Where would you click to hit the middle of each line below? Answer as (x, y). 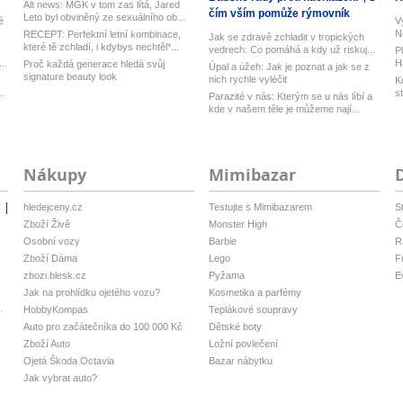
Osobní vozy (51, 241)
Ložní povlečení (244, 344)
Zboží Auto (46, 344)
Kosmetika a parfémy (255, 292)
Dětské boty (236, 327)
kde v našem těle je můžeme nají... (285, 109)
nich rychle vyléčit (248, 79)
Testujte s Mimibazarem (261, 207)
